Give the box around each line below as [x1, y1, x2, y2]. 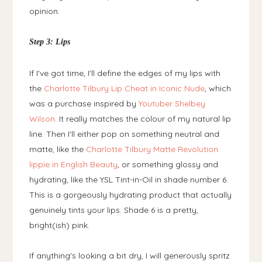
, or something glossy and [118, 158, 219, 170]
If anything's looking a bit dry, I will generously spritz [29, 250, 230, 261]
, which [205, 82, 232, 94]
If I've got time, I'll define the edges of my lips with [29, 67, 221, 78]
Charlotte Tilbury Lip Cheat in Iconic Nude [44, 82, 205, 94]
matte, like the [29, 143, 87, 154]
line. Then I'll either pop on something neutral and [29, 128, 220, 139]
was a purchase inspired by [29, 98, 139, 109]
